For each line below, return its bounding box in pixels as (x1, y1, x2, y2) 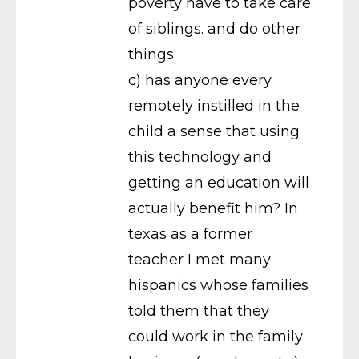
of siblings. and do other (128, 19, 301, 38)
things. (128, 45, 176, 63)
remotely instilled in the (128, 96, 300, 115)
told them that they (128, 301, 269, 320)
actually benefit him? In (128, 199, 298, 217)
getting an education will (128, 173, 309, 192)
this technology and (128, 147, 272, 166)
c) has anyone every (128, 71, 272, 89)
